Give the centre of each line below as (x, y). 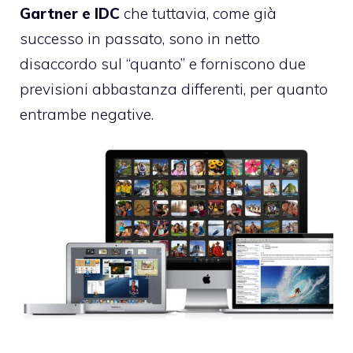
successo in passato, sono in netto (140, 39)
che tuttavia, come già (198, 14)
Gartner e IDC (70, 14)
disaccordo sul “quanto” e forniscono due (163, 64)
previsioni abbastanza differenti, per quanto (174, 89)
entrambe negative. (87, 115)
